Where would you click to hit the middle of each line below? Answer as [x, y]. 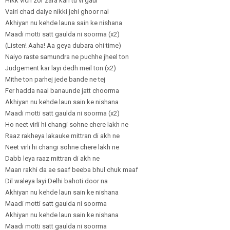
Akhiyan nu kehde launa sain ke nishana [64, 23]
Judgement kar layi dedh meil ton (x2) [61, 68]
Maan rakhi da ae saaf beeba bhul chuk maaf [72, 170]
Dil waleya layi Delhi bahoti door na [56, 181]
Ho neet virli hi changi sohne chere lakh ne [67, 124]
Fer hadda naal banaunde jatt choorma [62, 91]
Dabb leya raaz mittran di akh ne [52, 158]
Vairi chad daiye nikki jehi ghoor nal [57, 12]
